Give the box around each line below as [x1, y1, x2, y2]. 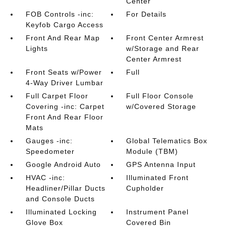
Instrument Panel [126, 208, 189, 216]
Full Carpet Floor [25, 92, 88, 100]
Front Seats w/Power [25, 68, 102, 76]
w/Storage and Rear [126, 44, 200, 52]
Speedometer [25, 147, 75, 155]
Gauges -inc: [25, 137, 73, 145]
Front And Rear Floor [25, 113, 103, 121]
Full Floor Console [126, 92, 194, 100]
